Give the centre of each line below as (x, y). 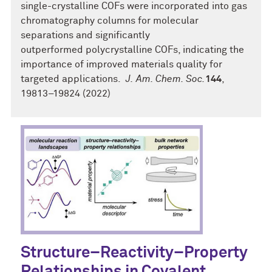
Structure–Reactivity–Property (134, 253)
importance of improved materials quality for (121, 64)
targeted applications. (72, 79)
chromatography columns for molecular (110, 21)
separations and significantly (85, 35)
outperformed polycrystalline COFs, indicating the (132, 50)
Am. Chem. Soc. (171, 79)
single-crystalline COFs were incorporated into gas (134, 6)
